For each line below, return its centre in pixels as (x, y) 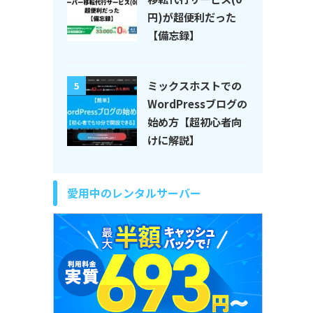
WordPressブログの (197, 103)
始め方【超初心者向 (195, 121)
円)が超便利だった (192, 16)
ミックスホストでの (195, 85)
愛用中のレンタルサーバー (134, 192)
